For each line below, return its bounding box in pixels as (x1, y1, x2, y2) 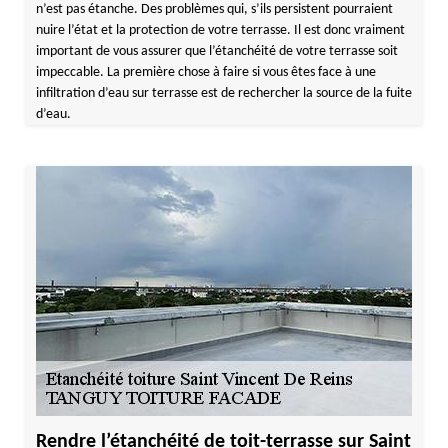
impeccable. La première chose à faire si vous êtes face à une (35, 65, 376, 80)
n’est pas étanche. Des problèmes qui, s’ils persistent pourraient (35, 2, 393, 17)
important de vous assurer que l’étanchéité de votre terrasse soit (35, 44, 398, 59)
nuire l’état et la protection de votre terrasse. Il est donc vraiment (35, 23, 405, 38)
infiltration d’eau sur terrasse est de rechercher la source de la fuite (35, 86, 412, 101)
